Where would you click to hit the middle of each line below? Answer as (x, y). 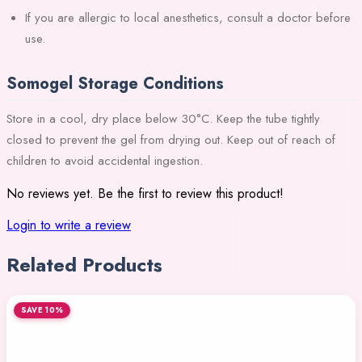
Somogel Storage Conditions (115, 84)
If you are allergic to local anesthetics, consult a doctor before (187, 18)
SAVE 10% (42, 310)
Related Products (84, 265)
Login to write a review (69, 225)
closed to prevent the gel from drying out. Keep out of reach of (171, 140)
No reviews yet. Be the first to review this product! (145, 194)
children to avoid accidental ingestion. (105, 161)
